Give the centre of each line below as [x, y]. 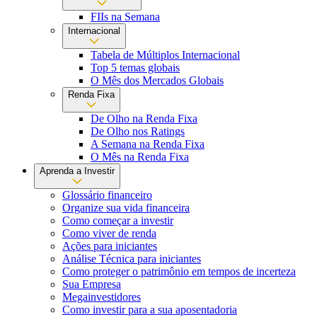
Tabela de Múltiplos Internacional [165, 54]
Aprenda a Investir [77, 171]
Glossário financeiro [107, 195]
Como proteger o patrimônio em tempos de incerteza [179, 271]
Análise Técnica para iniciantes [132, 258]
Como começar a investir [118, 220]
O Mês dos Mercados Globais [157, 80]
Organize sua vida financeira [126, 207]
